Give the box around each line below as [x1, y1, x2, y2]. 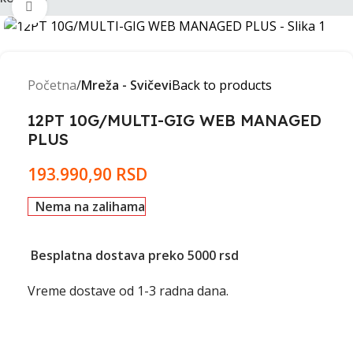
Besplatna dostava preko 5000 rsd [28, 247, 239, 265]
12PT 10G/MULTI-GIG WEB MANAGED [28, 110, 321, 131]
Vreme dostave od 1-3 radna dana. [28, 282, 229, 300]
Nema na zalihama [35, 198, 145, 216]
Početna [28, 76, 76, 95]
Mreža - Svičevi [81, 76, 172, 95]
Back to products [172, 76, 272, 95]
